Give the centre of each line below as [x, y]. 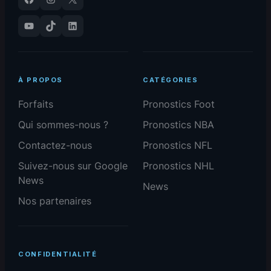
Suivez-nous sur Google [73, 165]
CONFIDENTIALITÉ [58, 254]
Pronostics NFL [178, 145]
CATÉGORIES [171, 80]
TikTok [54, 25]
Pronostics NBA [178, 124]
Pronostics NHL [178, 165]
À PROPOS [41, 80]
